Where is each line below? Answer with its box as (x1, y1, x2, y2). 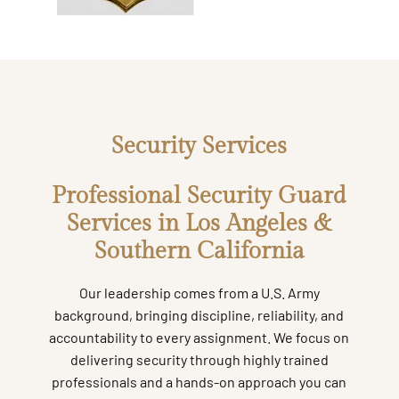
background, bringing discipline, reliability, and (54, 305, 345, 323)
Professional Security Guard (52, 182, 347, 209)
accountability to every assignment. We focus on (49, 328, 350, 346)
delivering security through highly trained (69, 350, 329, 368)
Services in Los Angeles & (67, 209, 332, 237)
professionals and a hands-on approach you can (52, 372, 347, 390)
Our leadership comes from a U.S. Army (78, 283, 320, 301)
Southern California (94, 237, 305, 265)
